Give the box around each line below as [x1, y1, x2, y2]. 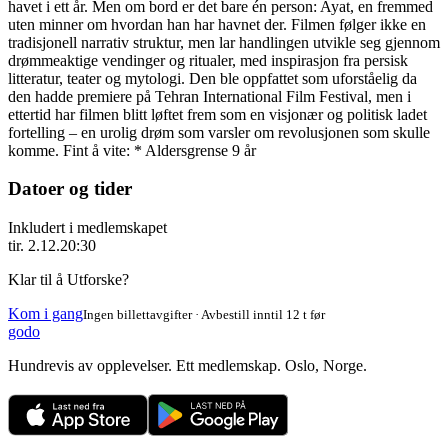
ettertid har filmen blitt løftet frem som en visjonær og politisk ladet [8, 105, 427, 123]
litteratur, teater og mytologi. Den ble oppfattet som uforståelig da [8, 69, 417, 87]
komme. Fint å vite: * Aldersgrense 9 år [8, 141, 256, 159]
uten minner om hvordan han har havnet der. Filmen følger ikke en [8, 15, 426, 33]
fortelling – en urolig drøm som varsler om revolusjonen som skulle [8, 123, 430, 141]
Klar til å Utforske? [8, 271, 129, 289]
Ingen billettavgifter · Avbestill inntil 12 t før [83, 307, 325, 323]
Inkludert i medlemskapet [8, 219, 167, 237]
